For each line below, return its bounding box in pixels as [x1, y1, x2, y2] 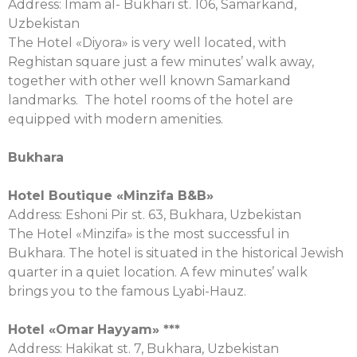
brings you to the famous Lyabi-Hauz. [8, 284, 246, 299]
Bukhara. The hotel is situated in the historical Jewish [8, 245, 343, 261]
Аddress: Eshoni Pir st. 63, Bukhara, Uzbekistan [8, 207, 301, 222]
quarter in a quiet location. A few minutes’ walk [8, 265, 308, 280]
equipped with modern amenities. [8, 112, 223, 127]
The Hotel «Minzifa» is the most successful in [8, 226, 289, 241]
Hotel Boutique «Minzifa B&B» [8, 188, 214, 203]
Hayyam [97, 322, 152, 337]
